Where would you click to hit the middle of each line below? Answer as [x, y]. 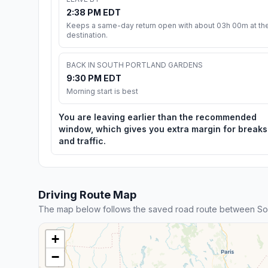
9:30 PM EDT [94, 78]
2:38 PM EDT [94, 12]
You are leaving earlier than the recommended [158, 117]
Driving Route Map [87, 194]
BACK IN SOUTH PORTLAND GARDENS [135, 65]
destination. [87, 35]
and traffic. [82, 141]
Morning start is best [102, 91]
